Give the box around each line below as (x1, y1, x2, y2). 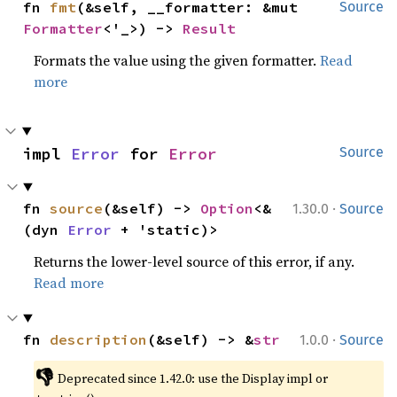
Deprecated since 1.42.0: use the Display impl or (57, 369, 328, 387)
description (50, 330, 148, 348)
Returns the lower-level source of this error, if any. (34, 251, 355, 271)
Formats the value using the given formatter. (34, 50, 321, 70)
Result (183, 19, 237, 37)
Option (200, 198, 254, 217)
